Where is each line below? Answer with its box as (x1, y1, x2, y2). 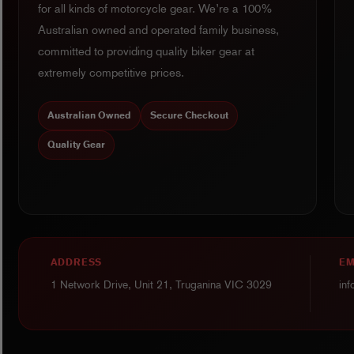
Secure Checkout (149, 110, 228, 122)
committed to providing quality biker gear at (37, 44, 254, 59)
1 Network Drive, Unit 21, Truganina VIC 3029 (50, 278, 272, 292)
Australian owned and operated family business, (37, 23, 279, 38)
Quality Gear (47, 139, 105, 151)
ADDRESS (50, 257, 103, 269)
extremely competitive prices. (37, 66, 184, 81)
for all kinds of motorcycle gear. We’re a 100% (37, 2, 273, 17)
